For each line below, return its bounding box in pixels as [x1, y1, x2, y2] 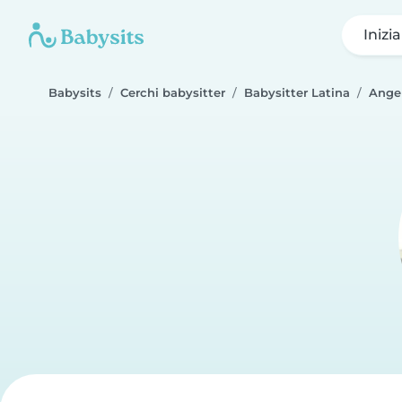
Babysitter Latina [244, 86, 350, 100]
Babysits [48, 86, 101, 100]
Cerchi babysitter [120, 86, 225, 100]
